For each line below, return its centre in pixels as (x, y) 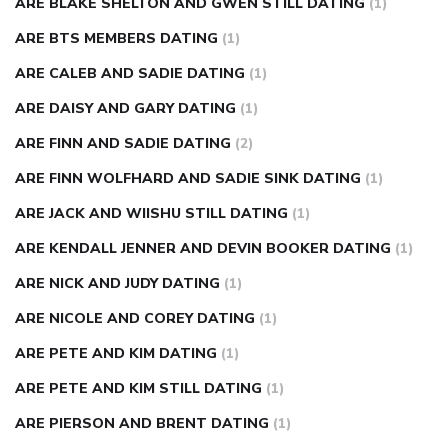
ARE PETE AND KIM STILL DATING (138, 389)
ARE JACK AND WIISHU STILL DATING (151, 214)
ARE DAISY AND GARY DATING (125, 109)
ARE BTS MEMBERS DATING (116, 39)
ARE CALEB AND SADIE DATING (130, 74)
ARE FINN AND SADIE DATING (123, 144)
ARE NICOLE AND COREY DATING (135, 319)
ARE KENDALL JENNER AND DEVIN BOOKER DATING (203, 249)
